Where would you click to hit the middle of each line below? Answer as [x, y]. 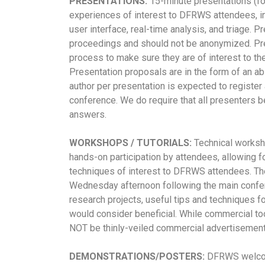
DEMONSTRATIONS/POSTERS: [137, 256]
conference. [95, 100]
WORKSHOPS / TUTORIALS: [130, 143]
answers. [88, 114]
